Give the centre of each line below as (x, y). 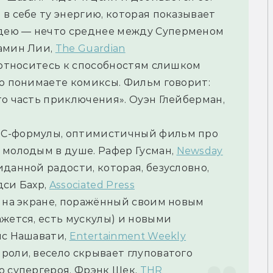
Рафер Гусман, (137, 151)
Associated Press (92, 185)
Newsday (200, 151)
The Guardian (90, 49)
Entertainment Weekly (128, 236)
